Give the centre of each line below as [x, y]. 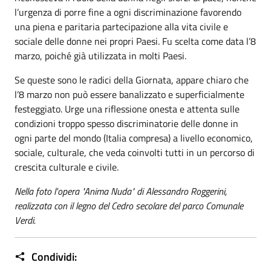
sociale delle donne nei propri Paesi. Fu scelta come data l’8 [135, 41]
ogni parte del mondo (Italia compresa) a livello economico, [134, 138]
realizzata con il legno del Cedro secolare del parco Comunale [129, 206]
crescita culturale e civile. [67, 167]
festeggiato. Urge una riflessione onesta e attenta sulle [127, 109]
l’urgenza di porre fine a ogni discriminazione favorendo [128, 12]
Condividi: [53, 257]
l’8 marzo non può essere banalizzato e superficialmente [129, 94]
